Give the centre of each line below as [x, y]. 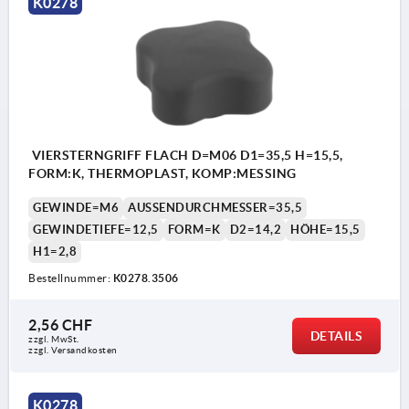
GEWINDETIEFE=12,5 [96, 230]
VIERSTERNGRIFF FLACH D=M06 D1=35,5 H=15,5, [186, 156]
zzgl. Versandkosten [73, 351]
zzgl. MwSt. [54, 340]
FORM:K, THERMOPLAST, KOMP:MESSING [163, 174]
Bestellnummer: [71, 278]
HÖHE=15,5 [325, 230]
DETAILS [336, 336]
